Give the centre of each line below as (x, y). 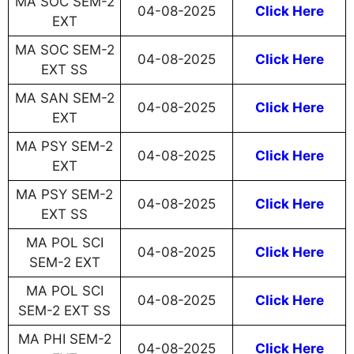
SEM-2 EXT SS (64, 311)
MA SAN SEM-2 (64, 98)
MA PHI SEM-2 (64, 339)
